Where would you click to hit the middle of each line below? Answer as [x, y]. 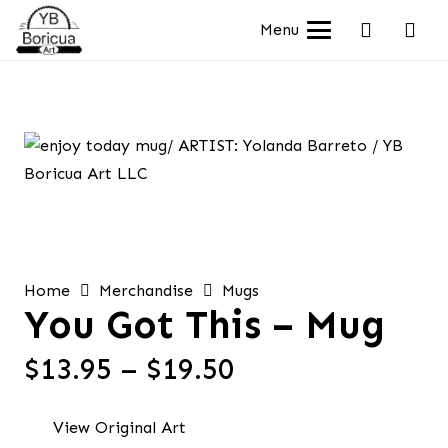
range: [276, 396]
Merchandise [146, 290]
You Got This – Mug [204, 325]
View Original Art [119, 427]
